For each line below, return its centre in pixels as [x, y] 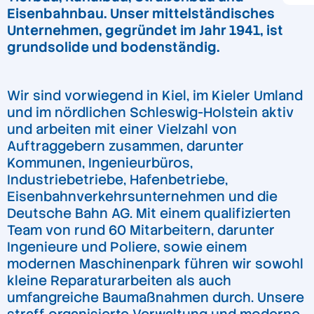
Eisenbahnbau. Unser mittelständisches [141, 14]
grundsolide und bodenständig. [114, 48]
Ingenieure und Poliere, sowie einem [127, 247]
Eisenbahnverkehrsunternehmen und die [142, 197]
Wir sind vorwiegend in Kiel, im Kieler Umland [155, 96]
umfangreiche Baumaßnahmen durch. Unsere [156, 298]
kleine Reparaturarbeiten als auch [119, 281]
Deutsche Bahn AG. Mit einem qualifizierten [149, 214]
